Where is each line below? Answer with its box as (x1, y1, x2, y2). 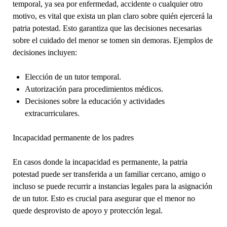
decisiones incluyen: (12, 48, 77, 57)
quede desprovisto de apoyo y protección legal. (12, 206, 163, 215)
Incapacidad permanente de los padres (12, 133, 134, 142)
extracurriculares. (24, 108, 80, 118)
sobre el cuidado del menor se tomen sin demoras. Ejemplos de (12, 35, 213, 45)
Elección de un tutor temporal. (24, 72, 121, 81)
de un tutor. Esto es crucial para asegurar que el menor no (12, 194, 195, 203)
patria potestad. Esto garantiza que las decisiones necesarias (12, 23, 202, 32)
